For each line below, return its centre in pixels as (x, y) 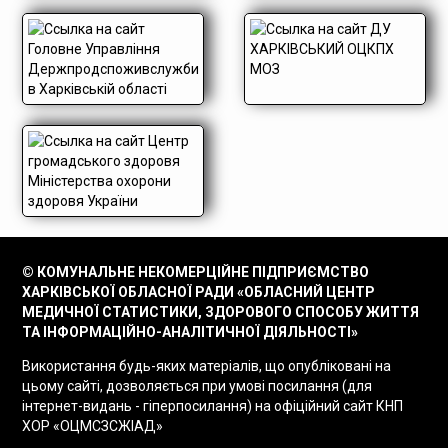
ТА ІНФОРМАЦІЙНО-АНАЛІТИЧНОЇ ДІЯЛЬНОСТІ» (190, 332)
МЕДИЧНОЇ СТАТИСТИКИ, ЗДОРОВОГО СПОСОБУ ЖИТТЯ (221, 312)
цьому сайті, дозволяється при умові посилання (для (197, 386)
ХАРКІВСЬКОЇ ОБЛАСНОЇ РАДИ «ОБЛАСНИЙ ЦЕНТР (199, 292)
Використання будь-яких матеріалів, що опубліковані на (207, 366)
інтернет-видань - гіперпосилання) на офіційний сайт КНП (213, 406)
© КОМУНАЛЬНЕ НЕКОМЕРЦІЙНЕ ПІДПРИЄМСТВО (196, 272)
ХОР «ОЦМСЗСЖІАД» (93, 426)
